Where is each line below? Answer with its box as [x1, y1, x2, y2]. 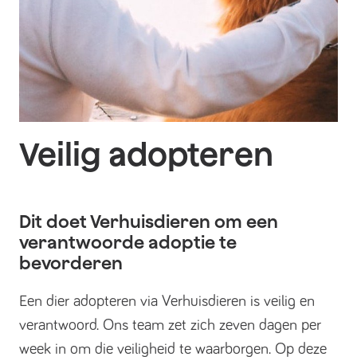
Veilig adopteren [19, 135, 273, 172]
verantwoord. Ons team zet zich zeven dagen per [19, 317, 321, 333]
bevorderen [19, 253, 123, 273]
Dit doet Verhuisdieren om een [19, 211, 278, 232]
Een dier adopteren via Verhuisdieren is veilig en [19, 293, 315, 309]
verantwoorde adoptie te [19, 232, 237, 253]
